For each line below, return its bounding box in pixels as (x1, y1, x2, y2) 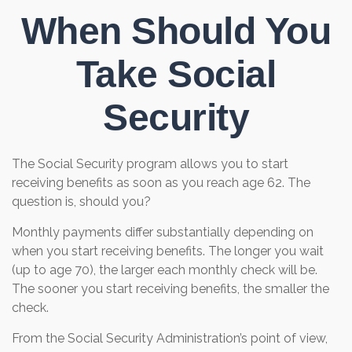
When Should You (20, 10, 332, 52)
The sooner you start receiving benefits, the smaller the (12, 281, 329, 296)
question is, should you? (12, 194, 151, 209)
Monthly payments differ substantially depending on (12, 225, 313, 240)
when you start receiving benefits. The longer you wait (12, 244, 324, 258)
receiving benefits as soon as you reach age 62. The (12, 175, 310, 190)
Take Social (75, 53, 277, 95)
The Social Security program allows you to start (12, 156, 288, 171)
